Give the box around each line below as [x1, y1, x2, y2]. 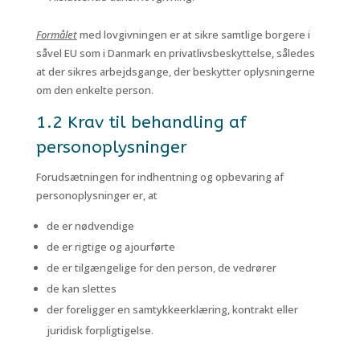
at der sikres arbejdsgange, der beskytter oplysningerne [35, 64, 315, 79]
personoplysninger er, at [35, 188, 157, 202]
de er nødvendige [46, 219, 134, 233]
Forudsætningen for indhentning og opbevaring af [35, 170, 284, 184]
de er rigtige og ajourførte [46, 239, 175, 254]
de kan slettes [46, 281, 117, 296]
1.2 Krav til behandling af [35, 112, 247, 133]
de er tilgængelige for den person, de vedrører [46, 260, 276, 275]
